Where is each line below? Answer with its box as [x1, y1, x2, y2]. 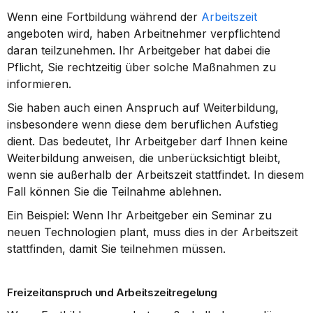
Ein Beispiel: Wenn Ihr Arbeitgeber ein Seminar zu [7, 208, 272, 222]
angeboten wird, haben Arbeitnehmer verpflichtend [7, 27, 280, 41]
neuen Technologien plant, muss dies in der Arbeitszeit [7, 225, 298, 239]
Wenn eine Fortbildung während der [7, 10, 201, 24]
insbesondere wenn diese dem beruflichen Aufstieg [7, 117, 278, 131]
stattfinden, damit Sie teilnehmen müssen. [7, 242, 226, 256]
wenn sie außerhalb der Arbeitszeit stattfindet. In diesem [7, 168, 304, 182]
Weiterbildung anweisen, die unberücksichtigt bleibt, [7, 151, 281, 165]
